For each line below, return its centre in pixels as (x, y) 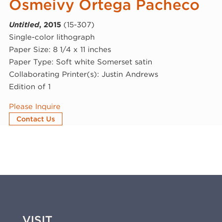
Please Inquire (34, 106)
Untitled (24, 25)
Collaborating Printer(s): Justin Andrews (83, 74)
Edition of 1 (29, 86)
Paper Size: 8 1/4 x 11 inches (60, 49)
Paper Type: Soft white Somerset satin (80, 62)
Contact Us (35, 119)
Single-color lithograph (52, 37)
